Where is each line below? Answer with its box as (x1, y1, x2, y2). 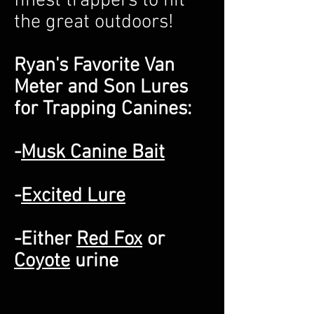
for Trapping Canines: (14, 97, 191, 121)
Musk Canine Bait (21, 141, 165, 165)
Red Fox (76, 228, 142, 252)
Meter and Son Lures (14, 76, 188, 100)
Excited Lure (21, 184, 125, 208)
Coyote (14, 250, 70, 273)
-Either (14, 228, 76, 252)
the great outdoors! (14, 11, 173, 34)
